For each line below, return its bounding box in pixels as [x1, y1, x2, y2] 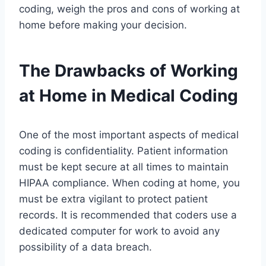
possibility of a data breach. [19, 241, 152, 254]
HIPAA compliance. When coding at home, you [19, 177, 240, 189]
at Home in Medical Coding [19, 85, 238, 106]
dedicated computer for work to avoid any [19, 225, 220, 237]
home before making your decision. [19, 19, 187, 31]
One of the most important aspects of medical [19, 129, 239, 141]
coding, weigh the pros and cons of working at [19, 3, 240, 15]
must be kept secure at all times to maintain [19, 161, 229, 173]
